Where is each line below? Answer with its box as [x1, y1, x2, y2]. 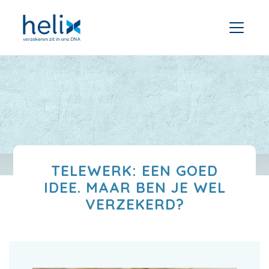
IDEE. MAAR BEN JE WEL [43, 178, 226, 196]
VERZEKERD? [85, 195, 184, 213]
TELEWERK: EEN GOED [51, 162, 218, 180]
